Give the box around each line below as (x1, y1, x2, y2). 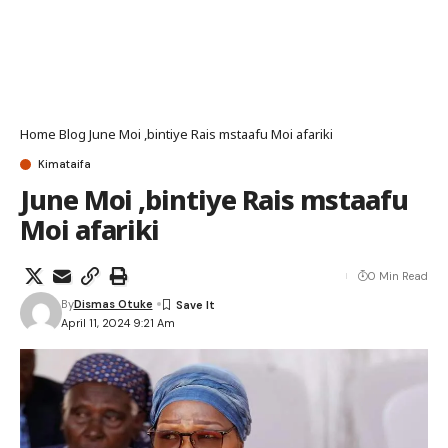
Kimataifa (38, 157, 91, 171)
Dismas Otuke (73, 297, 153, 311)
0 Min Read (368, 269, 428, 283)
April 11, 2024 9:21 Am (60, 315, 175, 330)
